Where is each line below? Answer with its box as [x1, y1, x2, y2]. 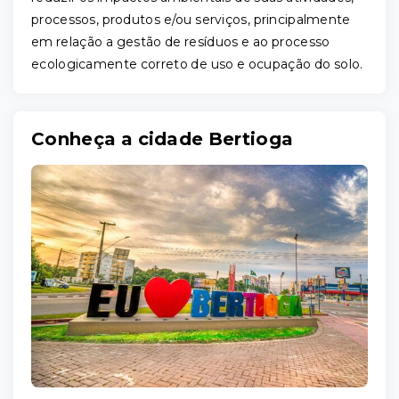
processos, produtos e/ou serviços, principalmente [31, 12, 351, 28]
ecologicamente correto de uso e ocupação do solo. [31, 56, 363, 72]
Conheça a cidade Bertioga [31, 128, 294, 150]
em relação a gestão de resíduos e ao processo [31, 34, 330, 50]
